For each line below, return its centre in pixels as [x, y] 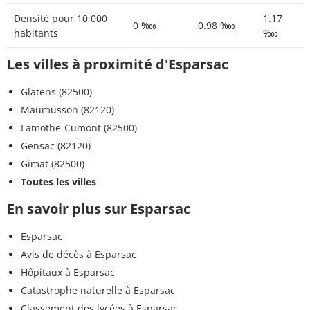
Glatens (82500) [56, 91]
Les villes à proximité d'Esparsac [118, 64]
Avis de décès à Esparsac [79, 254]
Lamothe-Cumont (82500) [79, 127]
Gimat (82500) [53, 163]
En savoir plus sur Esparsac [99, 208]
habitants [36, 33]
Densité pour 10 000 [61, 18]
